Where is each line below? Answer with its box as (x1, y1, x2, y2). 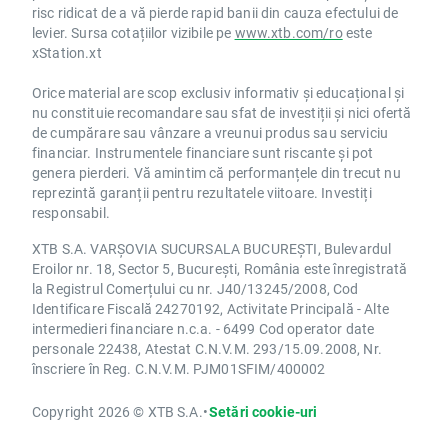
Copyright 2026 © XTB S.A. (32, 402, 203, 422)
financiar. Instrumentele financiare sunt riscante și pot (32, 143, 374, 163)
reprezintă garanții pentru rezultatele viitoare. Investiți (32, 183, 372, 203)
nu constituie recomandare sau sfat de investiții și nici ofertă (32, 103, 412, 123)
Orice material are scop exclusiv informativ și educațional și (32, 83, 405, 103)
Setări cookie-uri (208, 402, 318, 422)
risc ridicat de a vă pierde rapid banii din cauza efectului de (32, 3, 399, 23)
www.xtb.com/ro (234, 23, 343, 43)
